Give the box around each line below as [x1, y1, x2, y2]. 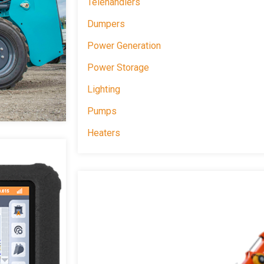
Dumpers [87, 18, 125, 30]
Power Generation [87, 40, 161, 52]
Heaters [87, 127, 120, 139]
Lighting [87, 84, 120, 95]
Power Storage [87, 62, 149, 74]
